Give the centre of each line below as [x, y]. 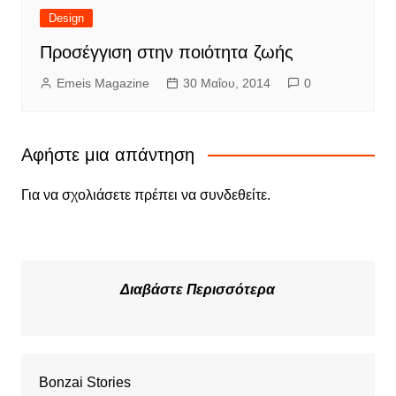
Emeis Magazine [103, 83]
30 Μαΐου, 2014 [226, 83]
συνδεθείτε [233, 194]
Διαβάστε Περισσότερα [198, 289]
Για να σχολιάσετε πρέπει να [110, 194]
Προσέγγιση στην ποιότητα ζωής [166, 52]
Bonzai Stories [84, 382]
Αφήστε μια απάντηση [107, 154]
